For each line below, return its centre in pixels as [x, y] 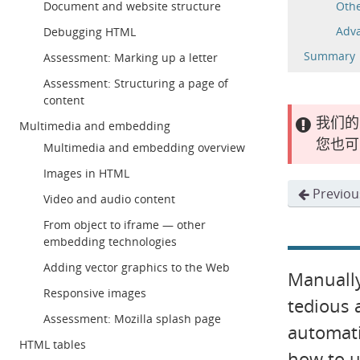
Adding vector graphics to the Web [137, 267]
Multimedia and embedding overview [144, 147]
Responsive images [95, 293]
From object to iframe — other [125, 225]
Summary [329, 56]
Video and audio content [109, 199]
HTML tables [53, 344]
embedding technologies [110, 241]
